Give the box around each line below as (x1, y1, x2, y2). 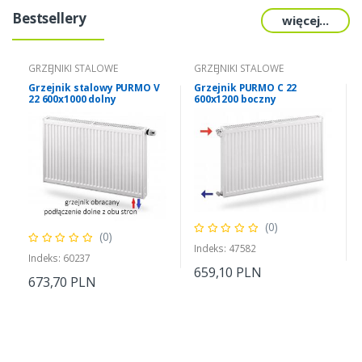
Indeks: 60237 (28, 250, 91, 265)
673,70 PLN (28, 272, 96, 291)
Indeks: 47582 (194, 242, 257, 256)
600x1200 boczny (194, 92, 276, 107)
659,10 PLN (194, 263, 262, 282)
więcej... (282, 12, 329, 29)
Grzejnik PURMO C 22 (194, 81, 297, 95)
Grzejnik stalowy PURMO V (28, 81, 160, 95)
